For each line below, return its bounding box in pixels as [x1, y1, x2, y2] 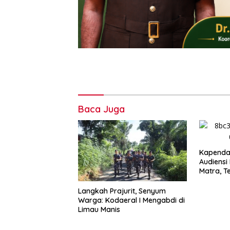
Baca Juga [78, 103, 125, 116]
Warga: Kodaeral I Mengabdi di [78, 196, 185, 205]
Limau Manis [78, 205, 120, 215]
